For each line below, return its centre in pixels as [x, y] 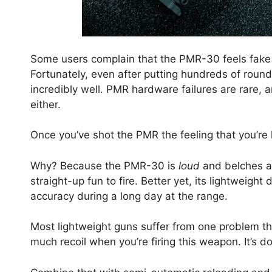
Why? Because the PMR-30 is [104, 165]
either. [47, 104]
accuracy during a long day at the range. [131, 196]
